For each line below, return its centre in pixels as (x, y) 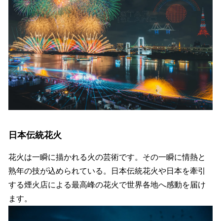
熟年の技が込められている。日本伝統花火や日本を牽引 (107, 171)
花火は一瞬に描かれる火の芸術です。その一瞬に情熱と (107, 157)
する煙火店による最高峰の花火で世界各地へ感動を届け (107, 185)
